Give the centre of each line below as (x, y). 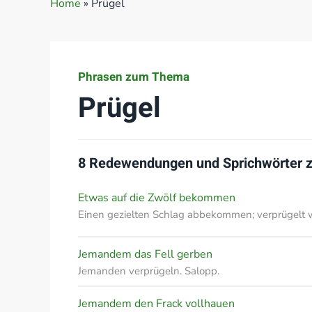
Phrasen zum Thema (134, 77)
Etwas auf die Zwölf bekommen (157, 198)
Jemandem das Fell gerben (145, 254)
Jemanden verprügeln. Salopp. (149, 271)
